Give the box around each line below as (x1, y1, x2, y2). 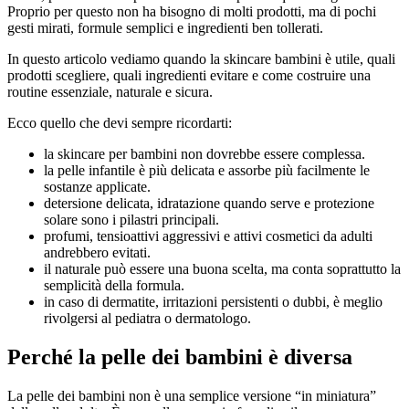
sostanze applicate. (44, 178, 151, 194)
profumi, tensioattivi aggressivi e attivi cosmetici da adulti (44, 227, 372, 244)
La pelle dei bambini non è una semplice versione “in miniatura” (7, 387, 376, 404)
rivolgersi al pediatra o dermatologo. (44, 309, 251, 326)
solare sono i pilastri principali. (44, 211, 219, 227)
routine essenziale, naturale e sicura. (7, 83, 213, 100)
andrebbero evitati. (44, 244, 151, 260)
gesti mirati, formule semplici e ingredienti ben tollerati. (7, 19, 323, 36)
